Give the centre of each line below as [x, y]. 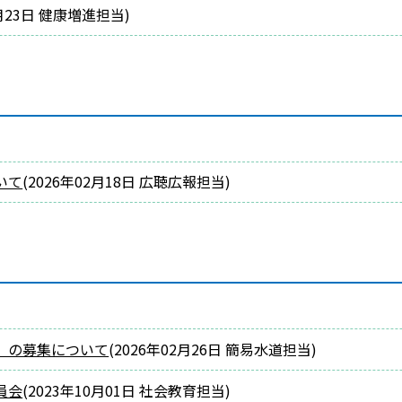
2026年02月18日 [82, 182]
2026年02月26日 [168, 350]
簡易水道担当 [269, 350]
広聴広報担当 [183, 182]
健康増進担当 [82, 14]
